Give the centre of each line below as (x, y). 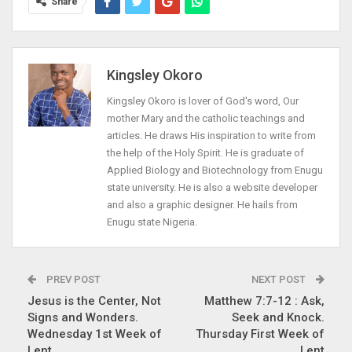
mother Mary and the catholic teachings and (206, 118)
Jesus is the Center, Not (94, 301)
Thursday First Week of (260, 334)
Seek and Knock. (278, 317)
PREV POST (72, 279)
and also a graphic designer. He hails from (202, 204)
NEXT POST (280, 279)
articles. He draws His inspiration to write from (211, 135)
